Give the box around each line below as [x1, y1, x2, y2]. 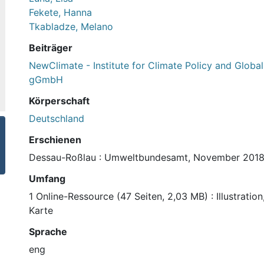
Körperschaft [29, 94, 90, 107]
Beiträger [29, 41, 72, 54]
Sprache [29, 225, 67, 237]
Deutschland [29, 112, 84, 124]
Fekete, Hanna [29, 6, 92, 18]
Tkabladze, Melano [29, 20, 113, 32]
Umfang [29, 172, 65, 184]
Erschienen [29, 133, 81, 146]
